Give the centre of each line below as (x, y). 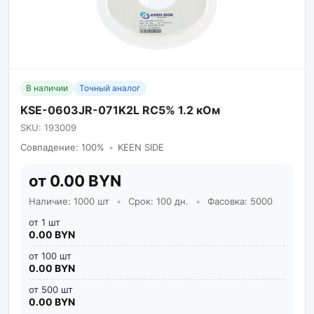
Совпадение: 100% (62, 147)
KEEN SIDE (141, 147)
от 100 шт (50, 256)
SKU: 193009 (48, 128)
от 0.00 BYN (75, 181)
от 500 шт (51, 289)
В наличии (47, 88)
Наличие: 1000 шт (70, 201)
